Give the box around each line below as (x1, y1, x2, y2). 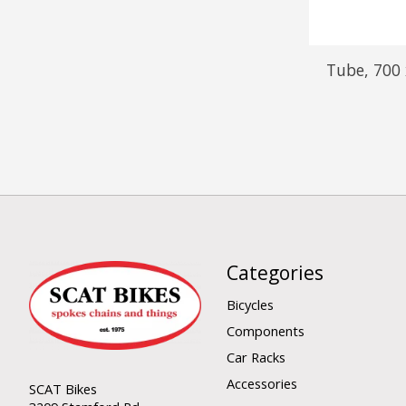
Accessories (226, 374, 297, 393)
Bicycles (226, 295, 274, 314)
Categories (226, 258, 324, 285)
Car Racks (226, 348, 285, 367)
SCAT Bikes (29, 379, 97, 398)
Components (226, 322, 304, 341)
